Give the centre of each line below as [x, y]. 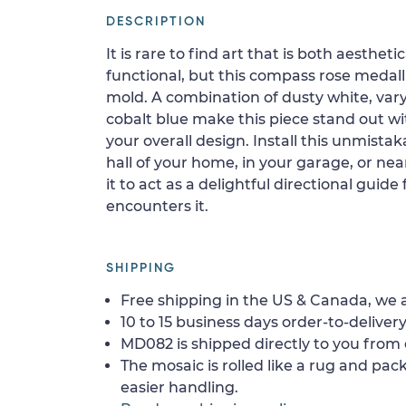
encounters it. [157, 206]
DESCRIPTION [156, 22]
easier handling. [179, 387]
